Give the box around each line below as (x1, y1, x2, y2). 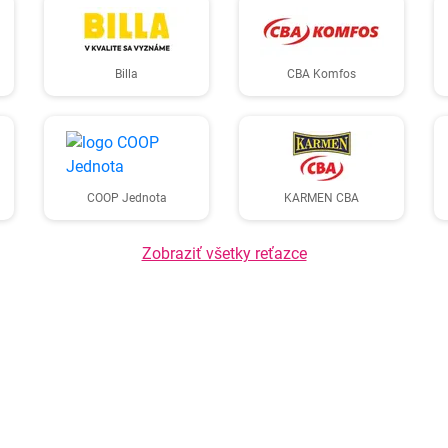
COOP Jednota (86, 191, 167, 205)
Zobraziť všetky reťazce (141, 244, 307, 263)
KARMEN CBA (284, 191, 359, 205)
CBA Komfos (287, 67, 356, 81)
